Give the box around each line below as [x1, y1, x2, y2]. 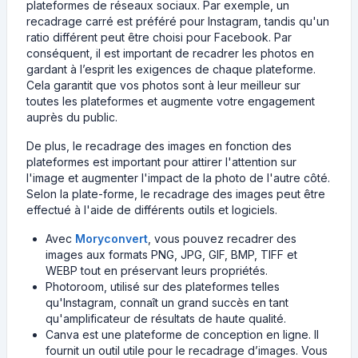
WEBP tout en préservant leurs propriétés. [46, 264, 268, 277]
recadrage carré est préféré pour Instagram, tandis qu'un [26, 14, 329, 28]
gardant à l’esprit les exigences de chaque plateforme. [26, 62, 316, 76]
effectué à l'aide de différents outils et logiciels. [26, 203, 277, 217]
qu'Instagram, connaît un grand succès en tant [46, 296, 288, 309]
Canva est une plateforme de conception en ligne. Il [46, 328, 319, 341]
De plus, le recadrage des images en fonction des [26, 139, 292, 153]
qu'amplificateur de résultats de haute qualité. [46, 312, 286, 325]
